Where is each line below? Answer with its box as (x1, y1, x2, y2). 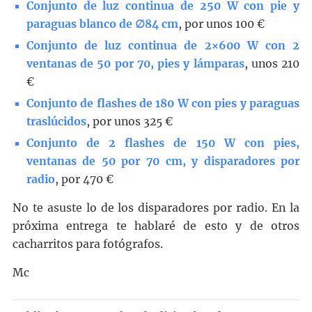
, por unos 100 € (178, 17, 265, 31)
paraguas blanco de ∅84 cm (26, 17, 178, 31)
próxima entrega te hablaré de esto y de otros (12, 219, 300, 233)
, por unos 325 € (86, 115, 173, 129)
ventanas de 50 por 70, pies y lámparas (26, 57, 244, 71)
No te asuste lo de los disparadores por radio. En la (12, 201, 300, 215)
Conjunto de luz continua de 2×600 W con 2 (26, 39, 300, 53)
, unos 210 (244, 57, 300, 71)
